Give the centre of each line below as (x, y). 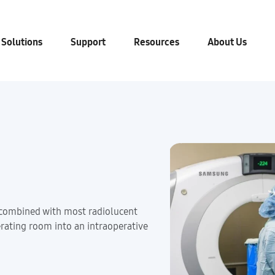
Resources (157, 42)
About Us (227, 42)
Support (88, 42)
